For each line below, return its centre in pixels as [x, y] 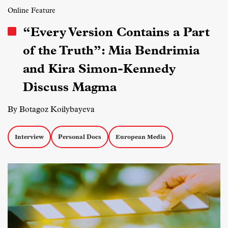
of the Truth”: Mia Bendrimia [111, 50]
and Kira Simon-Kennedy [99, 68]
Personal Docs [80, 136]
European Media [141, 136]
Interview [29, 136]
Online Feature [32, 10]
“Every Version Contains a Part [116, 32]
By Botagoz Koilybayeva [51, 109]
